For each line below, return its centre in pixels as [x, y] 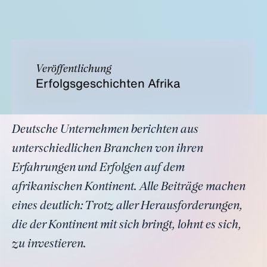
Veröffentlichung [74, 69]
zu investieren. [49, 244]
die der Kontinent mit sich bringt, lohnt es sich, [127, 225]
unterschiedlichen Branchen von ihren [108, 149]
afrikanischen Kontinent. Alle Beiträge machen [129, 187]
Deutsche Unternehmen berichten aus [105, 130]
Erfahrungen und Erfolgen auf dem [98, 168]
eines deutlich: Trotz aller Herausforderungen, [127, 206]
